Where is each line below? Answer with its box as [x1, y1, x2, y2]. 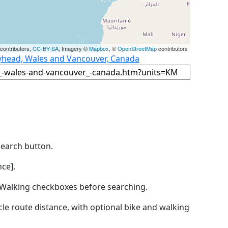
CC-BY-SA [33, 44, 59, 52]
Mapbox [89, 44, 109, 52]
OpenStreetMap [118, 44, 157, 52]
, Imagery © [59, 44, 89, 52]
